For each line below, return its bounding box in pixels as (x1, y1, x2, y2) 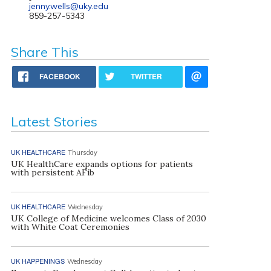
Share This (10, 44, 79, 60)
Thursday (67, 148, 97, 157)
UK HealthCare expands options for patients (10, 158, 193, 169)
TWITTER (131, 71, 163, 82)
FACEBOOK (39, 71, 81, 82)
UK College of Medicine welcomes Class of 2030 (10, 213, 206, 224)
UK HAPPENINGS (10, 256, 65, 266)
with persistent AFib (10, 167, 94, 178)
